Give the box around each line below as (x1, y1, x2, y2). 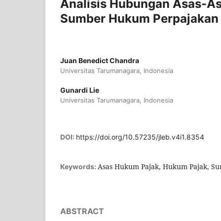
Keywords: (60, 162, 98, 171)
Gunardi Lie (60, 85, 99, 94)
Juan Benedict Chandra (60, 56, 139, 65)
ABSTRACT (60, 206, 104, 216)
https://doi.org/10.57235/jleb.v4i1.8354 (76, 133, 204, 141)
